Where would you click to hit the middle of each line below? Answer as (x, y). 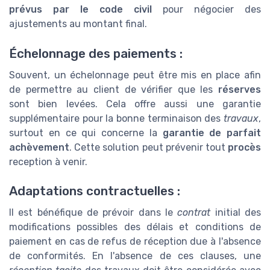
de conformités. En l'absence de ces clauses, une (135, 256)
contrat (194, 213)
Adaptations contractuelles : (95, 191)
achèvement (39, 147)
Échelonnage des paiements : (96, 53)
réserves (240, 89)
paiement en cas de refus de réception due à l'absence (135, 242)
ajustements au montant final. (78, 24)
